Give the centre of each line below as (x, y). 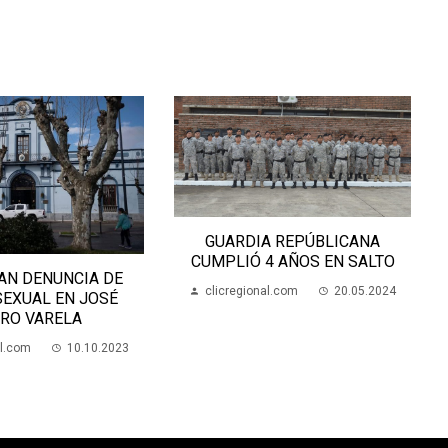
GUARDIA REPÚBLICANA (214, 241)
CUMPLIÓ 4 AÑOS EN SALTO (213, 261)
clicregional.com (173, 290)
